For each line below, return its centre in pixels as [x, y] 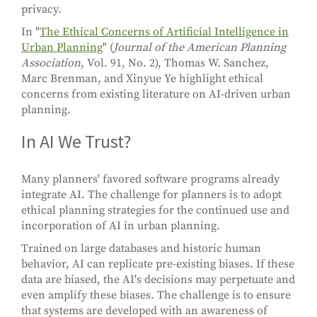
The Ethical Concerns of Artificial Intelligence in [164, 32]
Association [51, 63]
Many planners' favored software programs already [150, 179]
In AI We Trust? [76, 142]
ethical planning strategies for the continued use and [155, 211]
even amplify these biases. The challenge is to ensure [156, 295]
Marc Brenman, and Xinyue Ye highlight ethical [142, 79]
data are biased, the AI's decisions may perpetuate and [158, 280]
